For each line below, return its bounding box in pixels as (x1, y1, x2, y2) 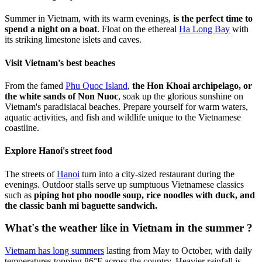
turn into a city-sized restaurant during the (80, 168, 235, 179)
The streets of (5, 168, 57, 179)
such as (5, 189, 34, 200)
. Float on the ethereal (97, 24, 179, 35)
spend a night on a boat (5, 24, 97, 35)
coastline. (5, 123, 39, 133)
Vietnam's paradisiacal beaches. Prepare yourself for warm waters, (5, 102, 248, 112)
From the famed (5, 81, 65, 91)
